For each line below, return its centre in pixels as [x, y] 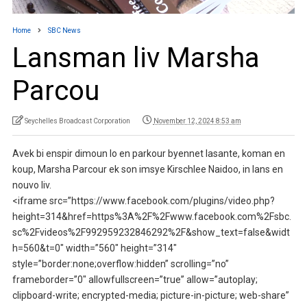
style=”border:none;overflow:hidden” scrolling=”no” [120, 264]
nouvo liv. [32, 185]
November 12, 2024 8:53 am [197, 121]
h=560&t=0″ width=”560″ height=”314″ [94, 248]
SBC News [64, 31]
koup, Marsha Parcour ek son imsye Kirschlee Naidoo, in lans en [147, 170]
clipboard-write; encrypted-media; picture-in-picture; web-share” [150, 296]
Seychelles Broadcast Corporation [77, 121]
